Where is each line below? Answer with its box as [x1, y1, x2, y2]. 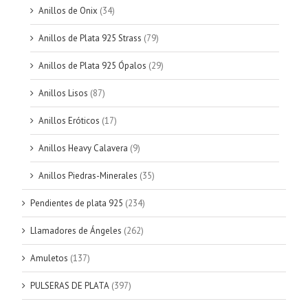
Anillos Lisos [38, 87, 88, 100]
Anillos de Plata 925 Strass [38, 32, 142, 45]
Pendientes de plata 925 [30, 197, 123, 210]
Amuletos [30, 252, 68, 265]
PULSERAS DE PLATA [30, 280, 109, 292]
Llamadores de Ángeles [30, 225, 122, 237]
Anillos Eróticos [38, 115, 100, 127]
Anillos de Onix [38, 5, 98, 17]
